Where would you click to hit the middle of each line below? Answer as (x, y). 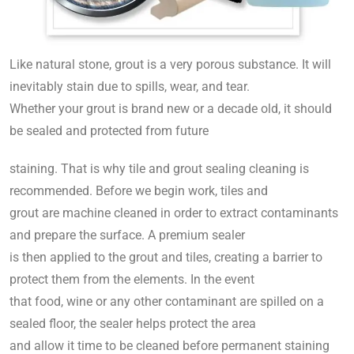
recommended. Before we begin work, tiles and (139, 190)
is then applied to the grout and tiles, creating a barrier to (166, 257)
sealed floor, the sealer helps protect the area (133, 323)
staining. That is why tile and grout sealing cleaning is (159, 168)
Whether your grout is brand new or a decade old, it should (171, 108)
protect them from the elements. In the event (132, 279)
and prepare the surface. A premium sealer (127, 235)
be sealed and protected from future (109, 130)
